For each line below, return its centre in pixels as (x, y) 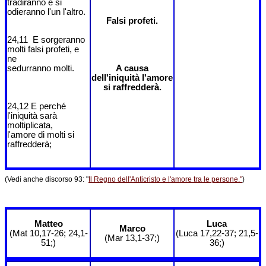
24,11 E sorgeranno (46, 40)
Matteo (48, 224)
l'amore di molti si (41, 135)
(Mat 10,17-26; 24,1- (48, 234)
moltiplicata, (30, 126)
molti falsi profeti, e (43, 50)
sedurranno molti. (41, 69)
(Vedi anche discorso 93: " (47, 180)
